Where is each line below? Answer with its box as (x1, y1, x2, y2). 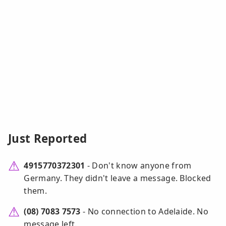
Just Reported (8, 131, 87, 147)
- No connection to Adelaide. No (80, 206, 209, 217)
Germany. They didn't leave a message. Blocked (24, 173, 211, 184)
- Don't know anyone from (85, 160, 192, 172)
